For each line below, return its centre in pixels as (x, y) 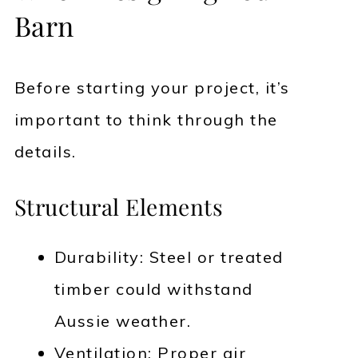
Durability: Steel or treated (169, 257)
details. (45, 152)
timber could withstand (153, 289)
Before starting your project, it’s (152, 88)
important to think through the (146, 120)
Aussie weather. (123, 321)
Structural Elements (119, 207)
